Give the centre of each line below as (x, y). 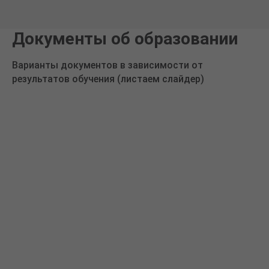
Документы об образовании (125, 38)
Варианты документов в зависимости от (107, 65)
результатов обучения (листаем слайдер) (108, 79)
